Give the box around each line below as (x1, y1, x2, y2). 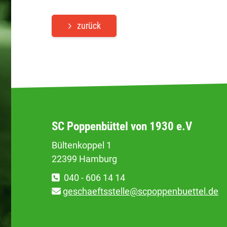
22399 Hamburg (52, 154, 117, 164)
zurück (77, 20, 101, 31)
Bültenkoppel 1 (52, 140, 111, 150)
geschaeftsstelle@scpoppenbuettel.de (63, 186, 218, 197)
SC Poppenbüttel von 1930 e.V (52, 119, 192, 133)
